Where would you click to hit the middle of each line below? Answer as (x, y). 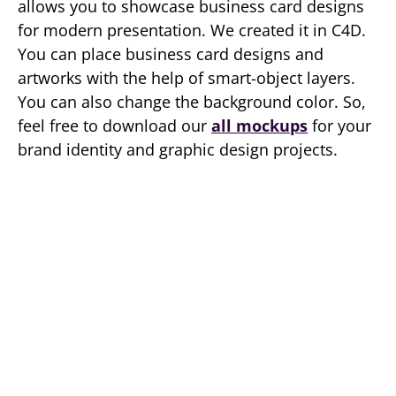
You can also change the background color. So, (192, 102)
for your (339, 126)
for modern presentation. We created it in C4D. (192, 30)
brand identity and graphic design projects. (178, 149)
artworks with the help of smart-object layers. (187, 78)
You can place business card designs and (171, 54)
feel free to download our (114, 126)
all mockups (259, 126)
